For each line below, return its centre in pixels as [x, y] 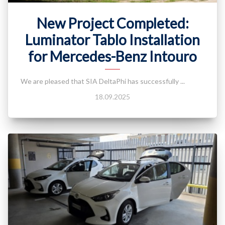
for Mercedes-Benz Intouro [113, 56]
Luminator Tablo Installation [113, 40]
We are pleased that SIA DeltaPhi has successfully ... [103, 81]
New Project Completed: [113, 23]
